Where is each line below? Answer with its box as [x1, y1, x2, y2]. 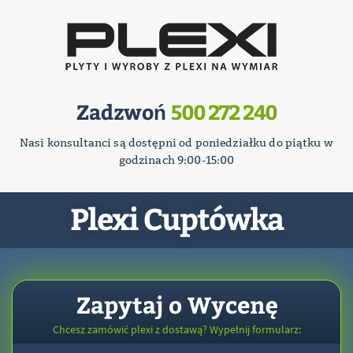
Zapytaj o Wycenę [76, 288, 277, 320]
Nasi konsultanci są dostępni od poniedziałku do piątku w [20, 136, 333, 150]
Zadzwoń [76, 98, 171, 125]
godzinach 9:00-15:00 [118, 153, 235, 167]
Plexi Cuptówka [69, 198, 284, 238]
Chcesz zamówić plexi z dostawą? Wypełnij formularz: [52, 322, 301, 336]
